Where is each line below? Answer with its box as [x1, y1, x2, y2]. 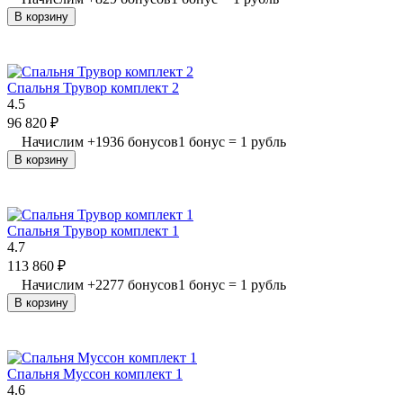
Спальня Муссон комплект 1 [7, 365, 183, 381]
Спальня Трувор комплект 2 [7, 79, 179, 95]
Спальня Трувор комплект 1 [7, 222, 179, 238]
